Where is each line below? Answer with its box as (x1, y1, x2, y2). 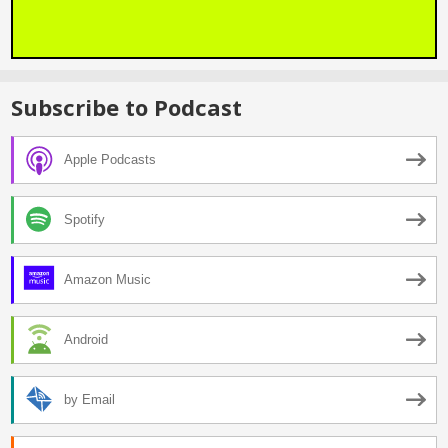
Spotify (64, 212, 105, 228)
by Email (64, 392, 115, 408)
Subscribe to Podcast (11, 91, 242, 122)
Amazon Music (64, 272, 151, 288)
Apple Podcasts (64, 152, 156, 168)
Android (64, 332, 108, 348)
